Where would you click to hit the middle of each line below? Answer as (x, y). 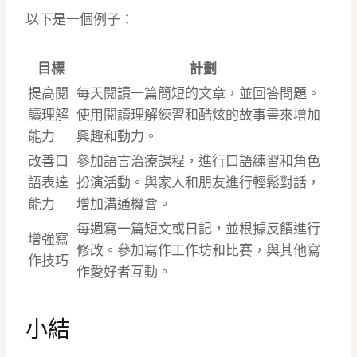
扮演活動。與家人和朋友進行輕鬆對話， (198, 183)
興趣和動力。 (117, 137)
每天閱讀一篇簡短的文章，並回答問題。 (198, 94)
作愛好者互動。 (124, 272)
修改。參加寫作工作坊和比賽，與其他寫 (198, 251)
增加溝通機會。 (124, 204)
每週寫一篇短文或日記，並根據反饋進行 (198, 229)
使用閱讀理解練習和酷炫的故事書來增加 (198, 115)
